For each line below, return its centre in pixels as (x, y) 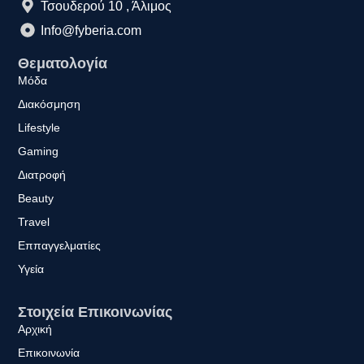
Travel (34, 221)
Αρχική (35, 329)
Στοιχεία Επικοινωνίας (95, 312)
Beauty (36, 198)
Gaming (39, 151)
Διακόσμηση (50, 104)
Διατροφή (42, 174)
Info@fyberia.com (91, 30)
